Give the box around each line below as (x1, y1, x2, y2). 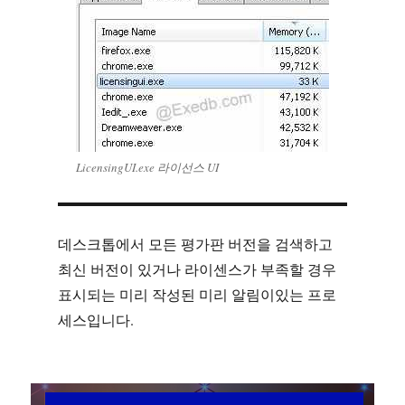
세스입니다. (57, 310, 134, 329)
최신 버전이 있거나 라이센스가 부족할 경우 (57, 259, 336, 278)
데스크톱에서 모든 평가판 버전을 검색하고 (57, 234, 333, 253)
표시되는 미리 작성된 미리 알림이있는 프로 (57, 285, 336, 304)
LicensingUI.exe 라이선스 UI (76, 159, 219, 175)
